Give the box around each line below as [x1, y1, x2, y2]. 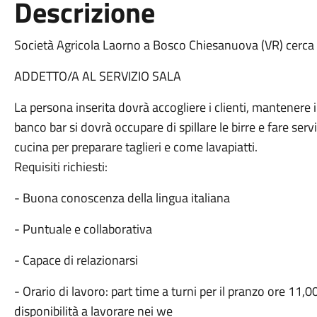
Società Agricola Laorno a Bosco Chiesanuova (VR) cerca [13, 35, 314, 54]
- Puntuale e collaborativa [13, 219, 152, 238]
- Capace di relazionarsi [13, 250, 138, 270]
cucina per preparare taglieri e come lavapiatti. [13, 137, 258, 156]
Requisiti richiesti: [13, 157, 108, 176]
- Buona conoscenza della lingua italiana [13, 188, 230, 207]
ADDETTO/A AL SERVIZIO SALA [13, 67, 181, 86]
